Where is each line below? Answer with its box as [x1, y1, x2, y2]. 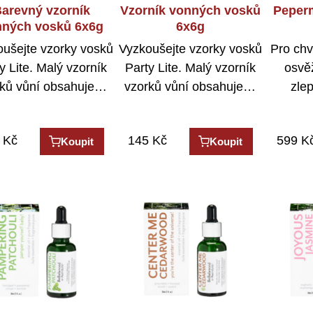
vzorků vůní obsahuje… [124, 80, 256, 94]
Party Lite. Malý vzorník [124, 61, 256, 75]
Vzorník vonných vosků [119, 3, 261, 17]
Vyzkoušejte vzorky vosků [118, 42, 262, 57]
